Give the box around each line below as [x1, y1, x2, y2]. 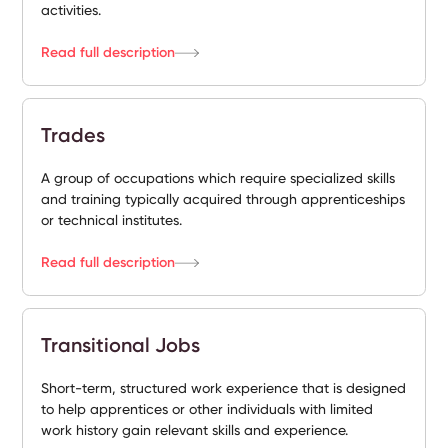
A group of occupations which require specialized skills [41, 170, 396, 186]
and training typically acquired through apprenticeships [41, 191, 406, 207]
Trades [41, 123, 106, 147]
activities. [41, 2, 102, 18]
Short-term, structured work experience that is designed [41, 380, 407, 396]
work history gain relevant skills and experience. [41, 422, 349, 438]
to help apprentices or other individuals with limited [41, 401, 374, 417]
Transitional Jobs [41, 333, 201, 357]
